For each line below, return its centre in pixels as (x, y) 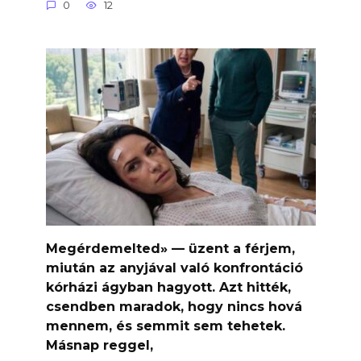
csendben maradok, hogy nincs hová (174, 306)
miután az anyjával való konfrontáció (174, 268)
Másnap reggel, (99, 345)
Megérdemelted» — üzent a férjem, (170, 248)
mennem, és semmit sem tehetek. (165, 326)
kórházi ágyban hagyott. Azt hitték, (168, 287)
